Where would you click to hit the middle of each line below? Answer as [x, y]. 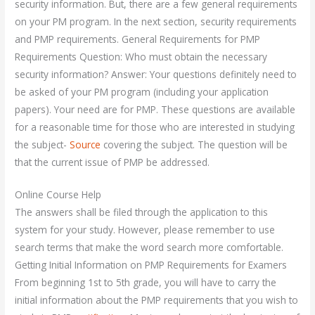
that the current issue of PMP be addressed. [112, 162]
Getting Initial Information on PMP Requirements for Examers [151, 265]
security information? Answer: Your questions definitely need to [156, 74]
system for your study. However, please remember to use [145, 230]
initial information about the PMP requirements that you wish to [157, 300]
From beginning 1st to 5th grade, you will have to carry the [146, 283]
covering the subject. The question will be [194, 144]
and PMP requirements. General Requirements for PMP [138, 39]
